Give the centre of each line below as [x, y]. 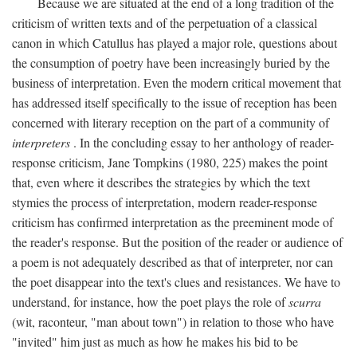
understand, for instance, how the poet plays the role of [150, 301]
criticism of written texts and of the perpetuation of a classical [165, 22]
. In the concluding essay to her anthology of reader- [202, 142]
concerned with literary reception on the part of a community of [171, 122]
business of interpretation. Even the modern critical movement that [177, 82]
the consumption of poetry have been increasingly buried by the [171, 62]
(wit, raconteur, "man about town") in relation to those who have [173, 321]
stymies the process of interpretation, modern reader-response [165, 202]
